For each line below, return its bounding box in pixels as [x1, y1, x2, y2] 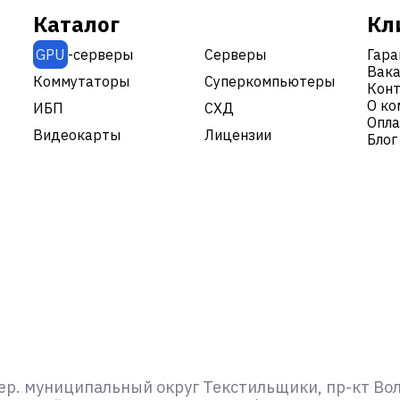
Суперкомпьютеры [204, 71, 336, 90]
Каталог [32, 9, 120, 38]
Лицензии [204, 125, 272, 144]
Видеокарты [32, 125, 121, 144]
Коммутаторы [32, 71, 129, 90]
